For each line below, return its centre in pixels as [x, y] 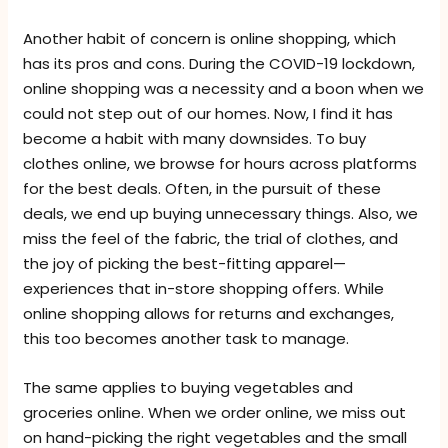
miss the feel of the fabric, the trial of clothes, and [211, 239]
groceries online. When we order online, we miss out [215, 413]
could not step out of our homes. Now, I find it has [208, 114]
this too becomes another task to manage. [186, 339]
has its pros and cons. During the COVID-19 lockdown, [219, 64]
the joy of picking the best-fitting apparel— [185, 264]
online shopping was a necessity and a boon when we [224, 89]
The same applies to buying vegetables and [188, 388]
